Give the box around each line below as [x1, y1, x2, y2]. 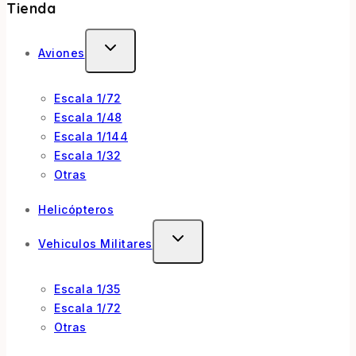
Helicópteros [38, 202, 114, 216]
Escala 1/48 [54, 110, 122, 124]
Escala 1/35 [54, 281, 121, 296]
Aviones [38, 45, 85, 60]
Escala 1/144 [54, 129, 128, 143]
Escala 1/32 [54, 148, 122, 162]
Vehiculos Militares [38, 236, 153, 250]
